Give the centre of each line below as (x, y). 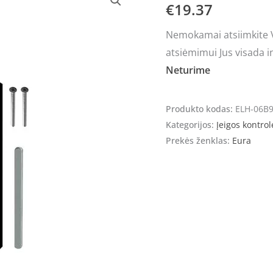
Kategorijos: (191, 124)
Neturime (188, 70)
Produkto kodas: (200, 108)
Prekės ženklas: (199, 140)
